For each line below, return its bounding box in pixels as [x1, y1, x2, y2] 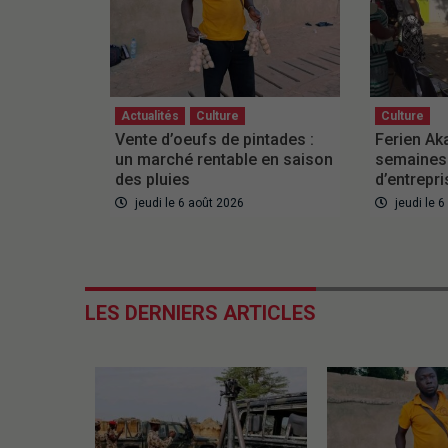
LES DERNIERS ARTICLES [84, 300, 316, 325]
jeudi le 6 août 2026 [131, 195, 244, 210]
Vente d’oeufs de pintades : [114, 129, 314, 149]
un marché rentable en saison [114, 149, 333, 169]
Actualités [120, 108, 179, 123]
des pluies [114, 169, 190, 189]
